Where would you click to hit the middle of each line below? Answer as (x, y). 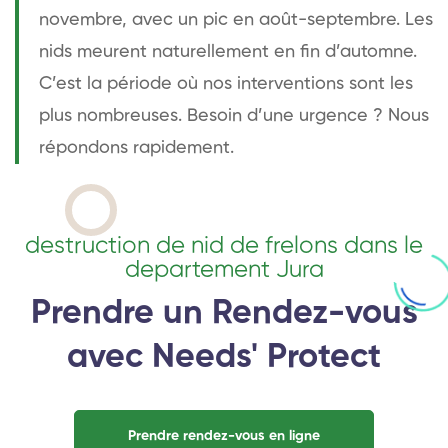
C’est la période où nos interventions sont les (226, 83)
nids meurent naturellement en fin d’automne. (228, 51)
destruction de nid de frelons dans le (224, 245)
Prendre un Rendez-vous (224, 313)
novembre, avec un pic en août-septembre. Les (236, 19)
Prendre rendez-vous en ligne (224, 435)
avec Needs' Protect (224, 357)
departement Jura (224, 269)
